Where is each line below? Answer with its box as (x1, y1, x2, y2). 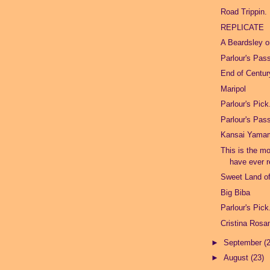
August (223, 253, 251, 263)
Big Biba (221, 187, 251, 197)
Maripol (221, 84, 246, 93)
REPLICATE (221, 22, 265, 32)
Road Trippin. (221, 7, 268, 17)
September (223, 237, 264, 247)
